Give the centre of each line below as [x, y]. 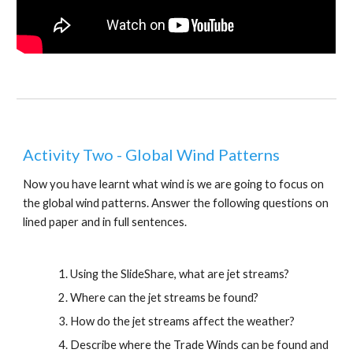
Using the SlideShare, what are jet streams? [180, 274]
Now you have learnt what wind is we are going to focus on [174, 184]
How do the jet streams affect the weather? [183, 321]
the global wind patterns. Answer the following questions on [176, 203]
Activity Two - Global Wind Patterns [152, 154]
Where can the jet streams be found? [165, 297]
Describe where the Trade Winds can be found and [200, 345]
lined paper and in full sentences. [105, 222]
